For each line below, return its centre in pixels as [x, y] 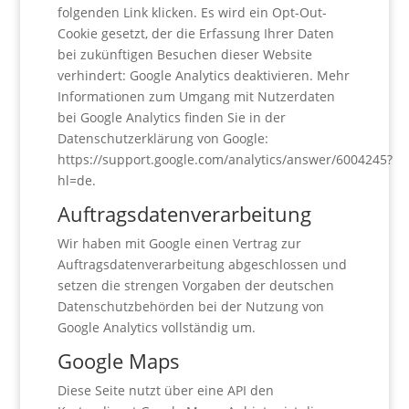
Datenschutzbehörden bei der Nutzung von [190, 306]
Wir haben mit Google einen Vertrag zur [179, 243]
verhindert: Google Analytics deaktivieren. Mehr [203, 75]
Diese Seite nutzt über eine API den [165, 390]
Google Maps [118, 361]
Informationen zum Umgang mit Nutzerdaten [196, 96]
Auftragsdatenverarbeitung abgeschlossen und [202, 264]
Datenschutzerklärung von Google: [163, 138]
